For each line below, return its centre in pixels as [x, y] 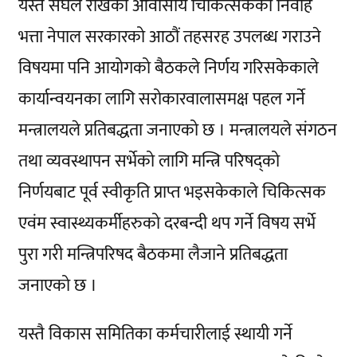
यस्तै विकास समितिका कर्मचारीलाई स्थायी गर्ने [155, 334]
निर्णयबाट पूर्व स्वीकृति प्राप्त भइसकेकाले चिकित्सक [172, 192]
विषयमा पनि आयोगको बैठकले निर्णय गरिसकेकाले [169, 68]
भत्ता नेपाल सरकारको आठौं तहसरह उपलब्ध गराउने [170, 37]
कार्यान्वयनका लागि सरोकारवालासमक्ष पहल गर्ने [162, 99]
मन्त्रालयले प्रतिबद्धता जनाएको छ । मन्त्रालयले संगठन [178, 130]
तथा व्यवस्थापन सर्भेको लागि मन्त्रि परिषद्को [149, 161]
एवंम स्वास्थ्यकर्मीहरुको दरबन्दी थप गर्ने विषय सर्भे [167, 223]
